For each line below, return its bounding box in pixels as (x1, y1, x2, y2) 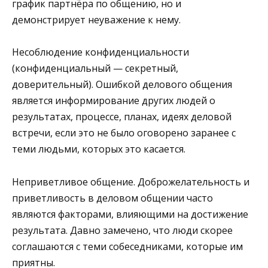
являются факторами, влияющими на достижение (12, 207, 248, 221)
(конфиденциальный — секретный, (12, 62, 178, 75)
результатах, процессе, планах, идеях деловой (12, 110, 232, 124)
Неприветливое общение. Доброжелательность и (12, 175, 249, 188)
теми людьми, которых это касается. (12, 142, 185, 156)
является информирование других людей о (12, 94, 215, 108)
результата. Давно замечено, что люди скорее (12, 223, 233, 237)
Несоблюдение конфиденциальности (12, 45, 189, 59)
